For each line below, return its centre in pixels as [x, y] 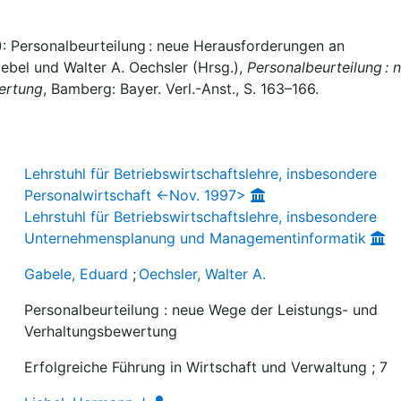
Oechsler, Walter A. [203, 273]
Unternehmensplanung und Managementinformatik [196, 238]
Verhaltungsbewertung [101, 331]
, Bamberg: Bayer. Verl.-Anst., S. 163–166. [181, 89]
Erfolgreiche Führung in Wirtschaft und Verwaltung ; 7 [206, 367]
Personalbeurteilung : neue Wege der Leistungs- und [201, 309]
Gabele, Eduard [77, 273]
